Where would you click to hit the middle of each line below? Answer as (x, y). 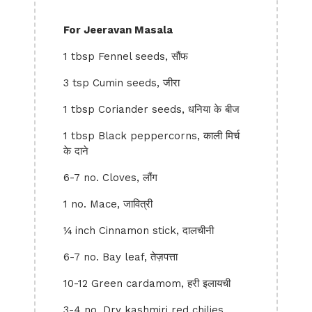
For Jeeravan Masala (118, 30)
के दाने (76, 151)
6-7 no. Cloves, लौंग (110, 178)
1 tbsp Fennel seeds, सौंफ (126, 56)
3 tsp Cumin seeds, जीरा (122, 83)
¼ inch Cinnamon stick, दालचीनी (139, 231)
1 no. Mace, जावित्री (108, 204)
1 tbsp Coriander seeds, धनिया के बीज (151, 109)
